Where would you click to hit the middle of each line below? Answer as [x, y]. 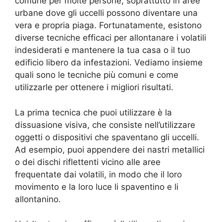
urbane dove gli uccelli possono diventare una [106, 13]
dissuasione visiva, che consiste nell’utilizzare [105, 125]
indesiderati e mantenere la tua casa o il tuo [103, 50]
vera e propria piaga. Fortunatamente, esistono [108, 26]
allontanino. [38, 199]
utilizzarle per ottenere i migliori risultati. [94, 87]
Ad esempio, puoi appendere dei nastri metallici [110, 149]
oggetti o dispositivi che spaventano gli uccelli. [107, 137]
